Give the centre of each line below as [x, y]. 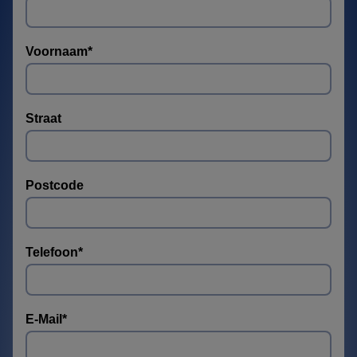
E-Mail [44, 320]
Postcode [55, 186]
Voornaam [57, 52]
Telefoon [52, 253]
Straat [43, 119]
